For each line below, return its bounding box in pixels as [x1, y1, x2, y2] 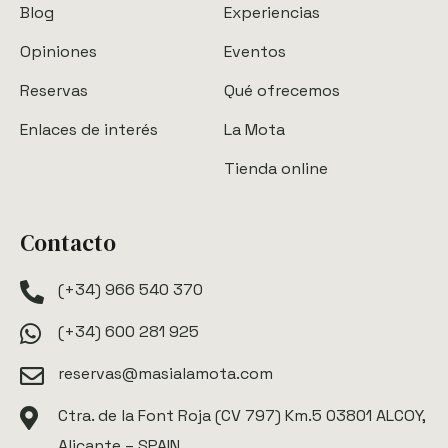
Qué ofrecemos [224, 80, 340, 102]
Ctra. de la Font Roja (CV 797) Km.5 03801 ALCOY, [58, 405, 425, 427]
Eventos [224, 41, 286, 63]
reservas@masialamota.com [58, 363, 273, 385]
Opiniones [20, 41, 97, 63]
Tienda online [224, 158, 328, 180]
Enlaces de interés [20, 119, 158, 141]
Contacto [20, 227, 116, 260]
